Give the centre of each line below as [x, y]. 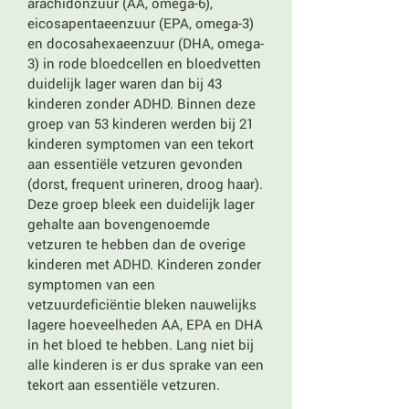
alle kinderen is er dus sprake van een [146, 364]
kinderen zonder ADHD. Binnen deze [142, 103]
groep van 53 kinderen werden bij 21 [141, 123]
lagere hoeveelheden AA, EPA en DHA [145, 324]
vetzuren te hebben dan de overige [136, 244]
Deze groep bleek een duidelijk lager [141, 204]
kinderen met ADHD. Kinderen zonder [144, 264]
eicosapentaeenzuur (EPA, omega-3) [141, 23]
